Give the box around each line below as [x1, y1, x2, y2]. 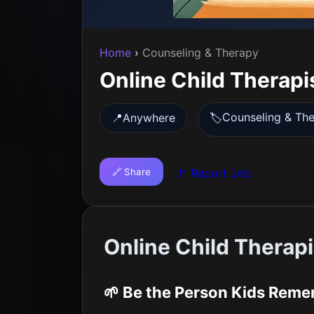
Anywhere [123, 111, 175, 125]
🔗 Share [112, 166, 151, 177]
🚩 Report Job [176, 166, 251, 180]
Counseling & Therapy [142, 46, 259, 60]
